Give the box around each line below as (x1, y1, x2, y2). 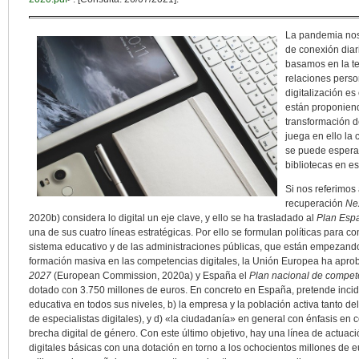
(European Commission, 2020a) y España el (51, 270, 249, 281)
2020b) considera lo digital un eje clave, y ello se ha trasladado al (29, 212, 317, 224)
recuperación (285, 198, 345, 209)
